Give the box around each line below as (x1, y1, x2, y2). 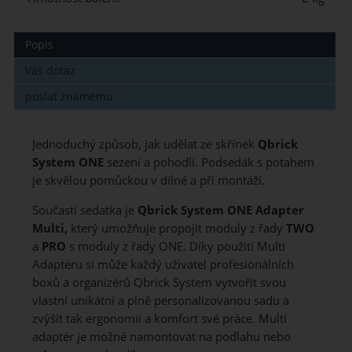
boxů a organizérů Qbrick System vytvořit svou (31, 274, 286, 291)
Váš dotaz (25, 63, 76, 79)
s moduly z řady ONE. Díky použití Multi (65, 238, 285, 255)
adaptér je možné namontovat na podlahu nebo (31, 328, 291, 346)
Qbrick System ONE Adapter (137, 202, 304, 219)
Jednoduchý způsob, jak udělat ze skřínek (31, 135, 255, 152)
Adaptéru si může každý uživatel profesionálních (31, 256, 294, 273)
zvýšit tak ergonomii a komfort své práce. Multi (31, 310, 287, 328)
